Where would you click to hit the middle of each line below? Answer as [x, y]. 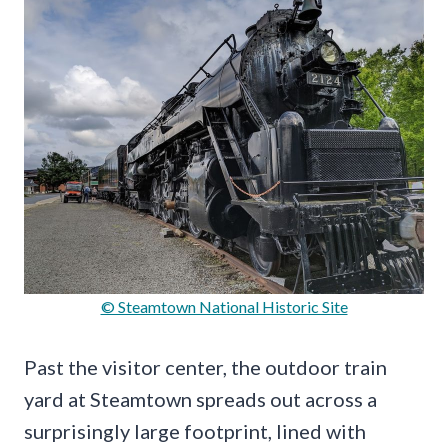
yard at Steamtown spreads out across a [200, 399]
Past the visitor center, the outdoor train [205, 367]
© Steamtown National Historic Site [224, 307]
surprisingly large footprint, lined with [195, 431]
